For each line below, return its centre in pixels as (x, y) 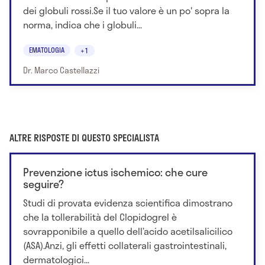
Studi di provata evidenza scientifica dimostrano (128, 202)
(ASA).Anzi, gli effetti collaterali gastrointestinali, (125, 245)
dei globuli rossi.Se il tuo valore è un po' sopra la (126, 10)
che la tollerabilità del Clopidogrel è (100, 216)
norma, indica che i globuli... (83, 24)
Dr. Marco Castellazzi (61, 70)
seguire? (43, 184)
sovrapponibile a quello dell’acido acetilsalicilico (128, 231)
